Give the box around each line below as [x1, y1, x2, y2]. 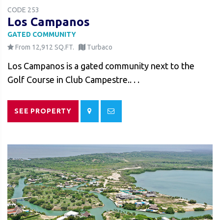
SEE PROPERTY [14, 107, 72, 115]
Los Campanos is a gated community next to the [7, 60, 194, 71]
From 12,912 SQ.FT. [14, 43, 74, 51]
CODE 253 [7, 5, 39, 14]
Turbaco [87, 43, 112, 51]
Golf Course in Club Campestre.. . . [7, 74, 139, 84]
